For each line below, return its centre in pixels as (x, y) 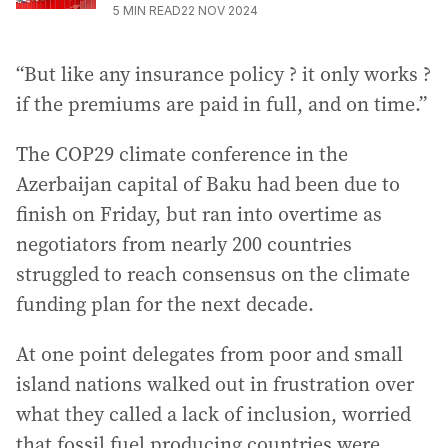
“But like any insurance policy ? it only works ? (223, 74)
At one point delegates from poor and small (209, 354)
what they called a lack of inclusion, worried (213, 414)
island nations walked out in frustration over (215, 384)
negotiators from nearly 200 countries (184, 244)
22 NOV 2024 (219, 10)
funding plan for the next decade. (165, 304)
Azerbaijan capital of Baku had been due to (208, 184)
